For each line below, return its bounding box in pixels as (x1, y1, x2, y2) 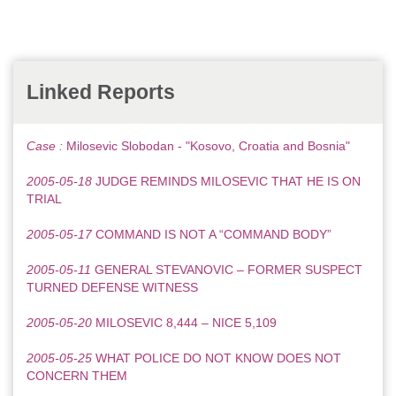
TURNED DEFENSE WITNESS (27, 280, 198, 295)
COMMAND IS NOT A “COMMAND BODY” (95, 227, 331, 242)
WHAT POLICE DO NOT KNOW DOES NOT (95, 351, 341, 366)
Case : (27, 139, 66, 154)
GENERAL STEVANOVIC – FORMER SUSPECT (95, 263, 362, 278)
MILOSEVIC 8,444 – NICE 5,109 (95, 316, 277, 331)
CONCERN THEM (27, 369, 127, 384)
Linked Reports (27, 80, 175, 103)
